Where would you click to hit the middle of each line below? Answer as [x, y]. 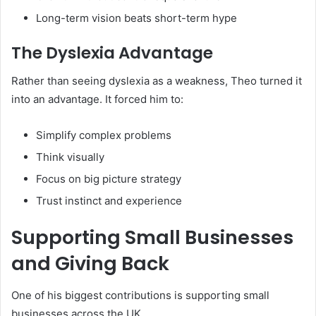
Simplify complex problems [104, 135]
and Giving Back [90, 264]
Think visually [70, 157]
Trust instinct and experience [109, 201]
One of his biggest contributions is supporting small [140, 295]
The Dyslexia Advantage [112, 53]
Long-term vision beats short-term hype [136, 18]
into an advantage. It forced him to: [97, 99]
